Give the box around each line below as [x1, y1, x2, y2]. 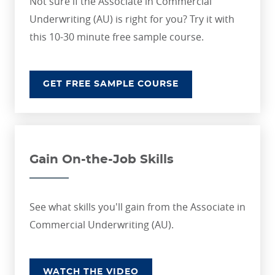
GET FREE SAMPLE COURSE [43, 80, 179, 88]
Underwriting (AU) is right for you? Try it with [29, 12, 234, 26]
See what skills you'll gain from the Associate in [29, 200, 246, 214]
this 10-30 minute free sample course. [29, 30, 204, 44]
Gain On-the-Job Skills [29, 153, 174, 166]
